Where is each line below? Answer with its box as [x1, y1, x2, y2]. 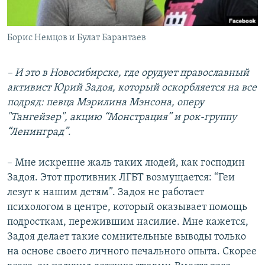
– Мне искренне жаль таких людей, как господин [7, 157, 245, 169]
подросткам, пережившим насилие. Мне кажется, [7, 216, 248, 228]
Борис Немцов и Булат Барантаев [7, 33, 146, 43]
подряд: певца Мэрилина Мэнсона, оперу [7, 97, 204, 109]
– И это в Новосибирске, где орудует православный [7, 67, 249, 79]
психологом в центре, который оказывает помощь [7, 202, 247, 214]
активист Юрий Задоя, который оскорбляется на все [7, 82, 257, 94]
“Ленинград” [7, 127, 68, 138]
